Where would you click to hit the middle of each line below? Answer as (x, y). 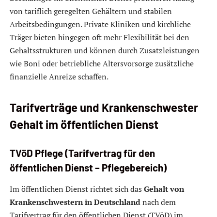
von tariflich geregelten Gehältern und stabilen (91, 11)
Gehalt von (164, 189)
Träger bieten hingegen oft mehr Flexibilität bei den (100, 37)
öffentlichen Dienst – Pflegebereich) (88, 168)
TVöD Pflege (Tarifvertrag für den (82, 153)
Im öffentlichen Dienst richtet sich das (77, 189)
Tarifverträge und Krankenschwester (104, 107)
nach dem (158, 202)
